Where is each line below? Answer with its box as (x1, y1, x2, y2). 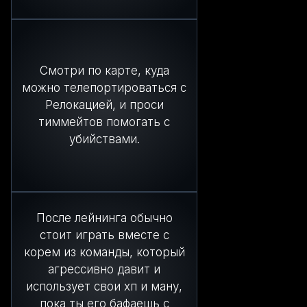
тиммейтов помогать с (38, 115, 170, 130)
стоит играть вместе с (39, 228, 169, 242)
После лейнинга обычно (36, 210, 173, 225)
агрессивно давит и (48, 262, 160, 276)
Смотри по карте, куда (39, 64, 169, 78)
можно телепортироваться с (22, 81, 186, 95)
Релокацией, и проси (45, 98, 164, 112)
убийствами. (69, 132, 140, 147)
